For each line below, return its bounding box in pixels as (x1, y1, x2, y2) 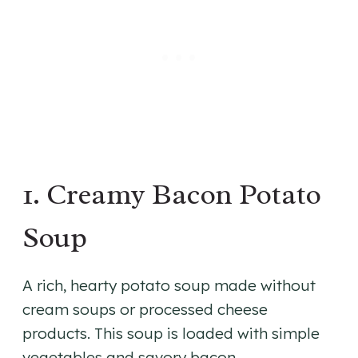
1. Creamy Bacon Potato (22, 176, 321, 213)
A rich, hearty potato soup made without (22, 276, 316, 296)
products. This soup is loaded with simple (22, 324, 320, 344)
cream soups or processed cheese (22, 300, 268, 320)
